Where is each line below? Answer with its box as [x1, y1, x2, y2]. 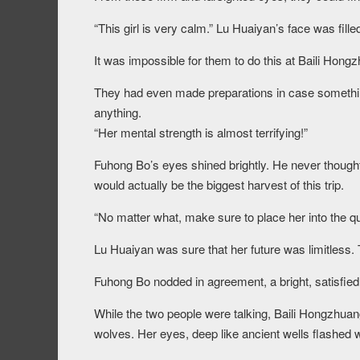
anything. [94, 104, 141, 121]
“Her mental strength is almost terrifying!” [94, 124, 308, 141]
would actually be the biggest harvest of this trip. [94, 176, 344, 194]
